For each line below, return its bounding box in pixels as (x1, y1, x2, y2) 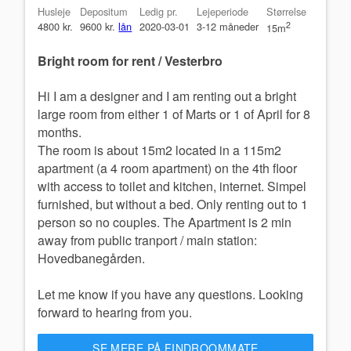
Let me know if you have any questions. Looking (38, 284, 303, 303)
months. (38, 122, 81, 141)
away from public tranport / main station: (38, 230, 257, 249)
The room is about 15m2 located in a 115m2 (38, 140, 281, 159)
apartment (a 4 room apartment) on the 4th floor (38, 158, 297, 177)
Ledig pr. (139, 3, 178, 19)
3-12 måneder (197, 18, 259, 34)
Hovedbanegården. (38, 248, 145, 267)
